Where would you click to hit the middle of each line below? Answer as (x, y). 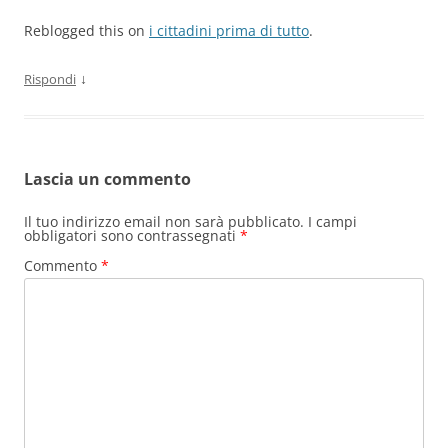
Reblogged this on (86, 31)
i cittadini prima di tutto (229, 31)
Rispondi (50, 79)
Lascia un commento (107, 179)
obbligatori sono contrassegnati (132, 236)
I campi (332, 222)
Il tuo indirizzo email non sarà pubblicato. (164, 222)
